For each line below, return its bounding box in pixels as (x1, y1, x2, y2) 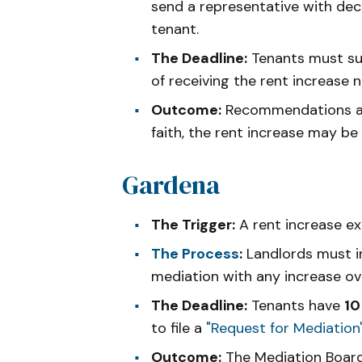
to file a (151, 318, 206, 338)
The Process (151, 243, 239, 263)
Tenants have (247, 295, 344, 315)
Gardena (122, 166, 220, 203)
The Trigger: (151, 214, 235, 234)
